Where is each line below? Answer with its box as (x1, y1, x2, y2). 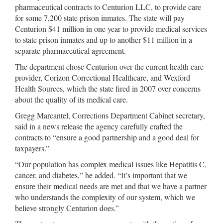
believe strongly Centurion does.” (15, 203, 119, 213)
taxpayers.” (15, 143, 49, 153)
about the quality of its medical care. (15, 94, 128, 105)
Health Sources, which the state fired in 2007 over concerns (15, 83, 201, 94)
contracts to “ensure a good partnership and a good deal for (15, 132, 199, 142)
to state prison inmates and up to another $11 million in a (15, 34, 192, 45)
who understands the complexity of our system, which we (15, 192, 195, 202)
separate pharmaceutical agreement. (15, 45, 126, 56)
